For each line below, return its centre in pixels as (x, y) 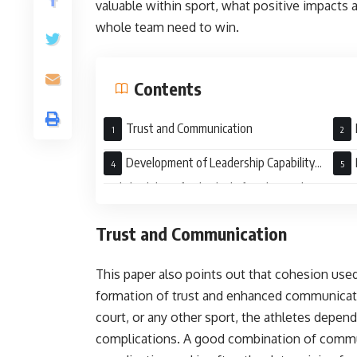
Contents (168, 88)
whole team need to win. (167, 27)
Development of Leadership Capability (220, 163)
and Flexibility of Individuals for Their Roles (210, 188)
